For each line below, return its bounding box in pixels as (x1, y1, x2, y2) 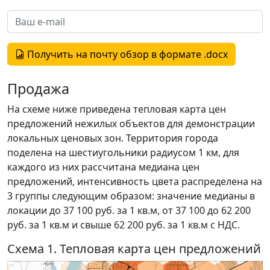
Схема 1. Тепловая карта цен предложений (7, 240, 261, 257)
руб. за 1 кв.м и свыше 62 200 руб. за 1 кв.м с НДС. (7, 218, 240, 231)
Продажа (7, 79, 69, 98)
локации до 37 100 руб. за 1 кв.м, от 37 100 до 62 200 (7, 204, 251, 217)
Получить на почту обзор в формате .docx (25, 48, 228, 61)
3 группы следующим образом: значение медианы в (7, 189, 255, 202)
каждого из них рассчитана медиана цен (7, 160, 199, 174)
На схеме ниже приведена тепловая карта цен (7, 102, 226, 116)
